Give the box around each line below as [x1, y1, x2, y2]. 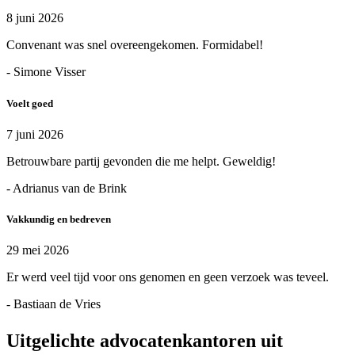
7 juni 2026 [6, 127, 63, 141]
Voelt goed [6, 97, 53, 109]
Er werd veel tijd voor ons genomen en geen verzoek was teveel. [6, 270, 329, 284]
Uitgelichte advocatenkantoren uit [6, 330, 283, 352]
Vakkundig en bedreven [6, 212, 111, 225]
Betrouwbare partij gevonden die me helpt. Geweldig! [6, 154, 276, 168]
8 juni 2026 [6, 11, 63, 25]
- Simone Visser [6, 65, 86, 79]
